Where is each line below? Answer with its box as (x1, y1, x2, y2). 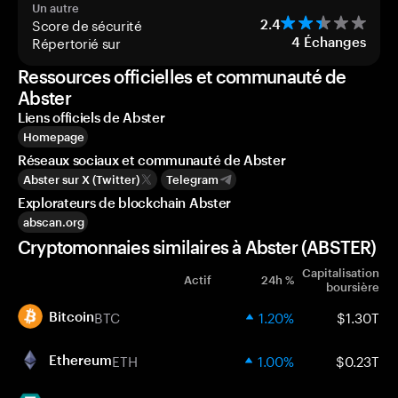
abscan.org (23, 215, 84, 229)
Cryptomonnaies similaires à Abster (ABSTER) (18, 236, 377, 258)
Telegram (166, 172, 219, 187)
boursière (326, 280, 379, 294)
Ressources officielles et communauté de (18, 66, 346, 87)
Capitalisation (302, 266, 379, 280)
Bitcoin (49, 308, 94, 324)
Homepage (23, 130, 84, 144)
